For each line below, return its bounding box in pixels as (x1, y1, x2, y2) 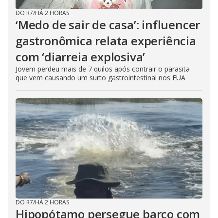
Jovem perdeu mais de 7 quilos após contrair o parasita (16, 64, 190, 73)
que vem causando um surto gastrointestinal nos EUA (16, 73, 185, 82)
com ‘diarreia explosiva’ (16, 48, 145, 65)
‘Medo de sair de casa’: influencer (16, 16, 200, 33)
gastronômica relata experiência (16, 32, 196, 49)
